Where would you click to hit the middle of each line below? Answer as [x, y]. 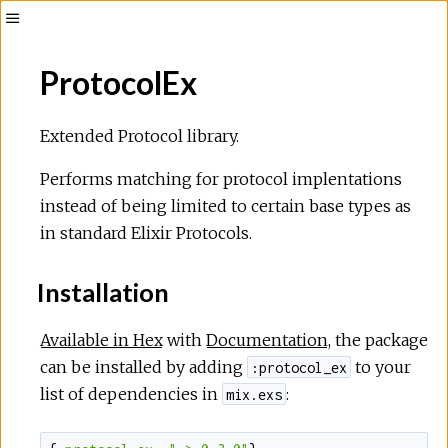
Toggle [33, 44]
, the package [378, 339]
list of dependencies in [131, 393]
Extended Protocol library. [139, 136]
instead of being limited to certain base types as [225, 206]
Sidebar [38, 71]
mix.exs [254, 394]
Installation [100, 291]
